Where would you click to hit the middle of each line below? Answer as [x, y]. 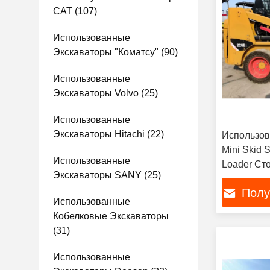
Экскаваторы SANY [97, 175]
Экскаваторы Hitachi [99, 134]
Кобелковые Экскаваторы [111, 216]
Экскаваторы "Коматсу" [106, 52]
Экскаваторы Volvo [96, 93]
